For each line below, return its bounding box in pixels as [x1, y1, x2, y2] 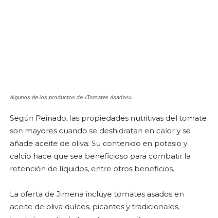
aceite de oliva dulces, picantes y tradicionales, [10, 202, 180, 211]
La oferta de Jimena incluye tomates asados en [10, 189, 184, 199]
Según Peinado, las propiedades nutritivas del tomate [10, 113, 207, 123]
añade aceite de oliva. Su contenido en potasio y [10, 139, 187, 148]
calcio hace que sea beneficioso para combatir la [10, 151, 191, 161]
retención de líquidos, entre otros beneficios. [10, 164, 174, 173]
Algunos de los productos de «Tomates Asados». [10, 94, 133, 101]
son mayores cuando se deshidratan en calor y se [10, 126, 191, 135]
